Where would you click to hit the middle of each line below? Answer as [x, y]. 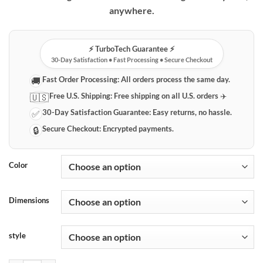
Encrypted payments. [138, 128]
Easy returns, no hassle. [192, 112]
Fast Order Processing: [81, 79]
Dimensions [29, 200]
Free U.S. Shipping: [81, 95]
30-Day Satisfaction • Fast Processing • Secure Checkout [131, 59]
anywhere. [131, 10]
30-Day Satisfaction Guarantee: [97, 112]
